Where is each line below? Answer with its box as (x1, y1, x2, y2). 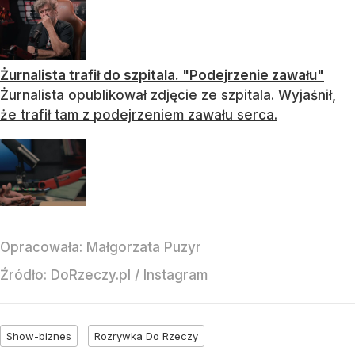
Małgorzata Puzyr (86, 239, 201, 255)
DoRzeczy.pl (51, 266, 131, 283)
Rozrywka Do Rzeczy (94, 329, 198, 342)
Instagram (143, 266, 208, 283)
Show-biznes (6, 329, 71, 342)
